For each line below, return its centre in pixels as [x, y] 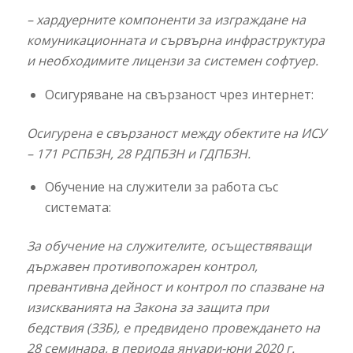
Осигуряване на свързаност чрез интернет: [179, 94]
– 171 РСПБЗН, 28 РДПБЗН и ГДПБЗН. [138, 153]
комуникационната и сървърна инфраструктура [175, 40]
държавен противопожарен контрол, [142, 267]
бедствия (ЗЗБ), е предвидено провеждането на [173, 328]
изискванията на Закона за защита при [147, 308]
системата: [78, 208]
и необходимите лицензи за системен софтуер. [172, 60]
